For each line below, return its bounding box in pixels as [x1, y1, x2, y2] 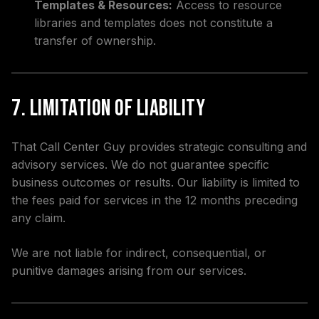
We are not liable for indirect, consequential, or [11, 246, 266, 260]
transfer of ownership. [34, 33, 156, 48]
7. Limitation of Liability [11, 95, 205, 122]
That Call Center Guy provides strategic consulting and [11, 140, 307, 154]
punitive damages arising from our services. [11, 263, 246, 278]
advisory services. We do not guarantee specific [11, 157, 269, 172]
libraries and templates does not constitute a [34, 16, 273, 30]
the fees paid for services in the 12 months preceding [11, 193, 298, 207]
